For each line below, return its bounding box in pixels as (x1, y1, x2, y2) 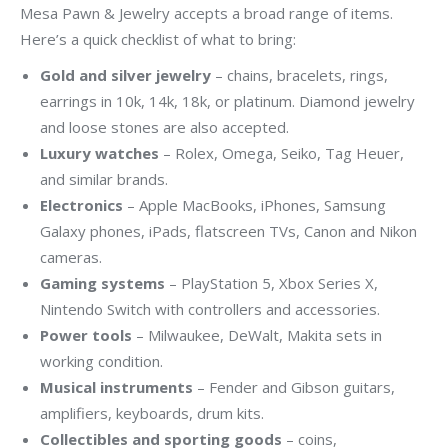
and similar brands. (40, 168, 168, 189)
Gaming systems (40, 272, 165, 293)
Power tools (40, 324, 132, 345)
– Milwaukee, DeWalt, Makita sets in (132, 324, 382, 345)
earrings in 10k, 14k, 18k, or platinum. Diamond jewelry (40, 90, 415, 111)
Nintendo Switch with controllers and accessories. (40, 298, 380, 319)
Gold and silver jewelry (40, 64, 211, 85)
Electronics (40, 194, 123, 215)
